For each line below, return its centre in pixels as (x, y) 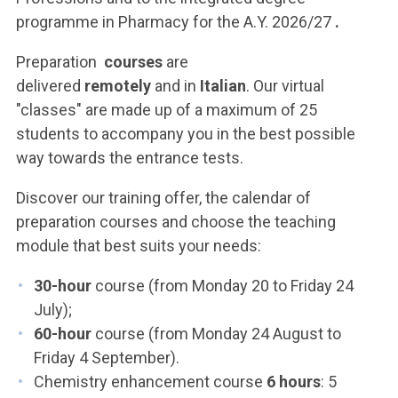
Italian (221, 86)
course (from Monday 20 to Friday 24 (223, 286)
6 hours (294, 382)
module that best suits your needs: (139, 246)
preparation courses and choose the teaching (176, 222)
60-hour (63, 334)
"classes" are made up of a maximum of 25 (167, 110)
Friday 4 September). (107, 358)
